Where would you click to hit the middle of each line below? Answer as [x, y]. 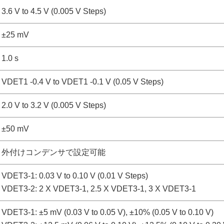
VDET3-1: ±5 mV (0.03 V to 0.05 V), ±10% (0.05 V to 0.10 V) [107, 212]
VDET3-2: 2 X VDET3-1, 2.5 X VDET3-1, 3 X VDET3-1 [99, 189]
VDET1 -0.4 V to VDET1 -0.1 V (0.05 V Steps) [82, 82]
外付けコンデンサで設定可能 [53, 152]
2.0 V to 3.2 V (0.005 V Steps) [54, 105]
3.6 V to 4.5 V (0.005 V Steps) [54, 11]
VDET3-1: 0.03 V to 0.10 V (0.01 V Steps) [75, 176]
